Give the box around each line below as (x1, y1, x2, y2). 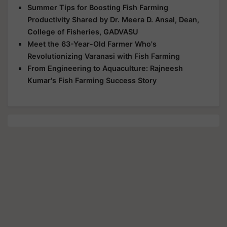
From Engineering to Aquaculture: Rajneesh (27, 64, 183, 72)
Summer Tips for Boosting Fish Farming (27, 3, 168, 12)
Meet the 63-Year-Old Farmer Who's (27, 40, 157, 48)
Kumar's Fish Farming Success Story (27, 76, 157, 85)
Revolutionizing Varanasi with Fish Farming (27, 52, 180, 60)
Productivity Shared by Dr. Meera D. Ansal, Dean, (27, 15, 199, 24)
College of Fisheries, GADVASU (27, 27, 138, 36)
